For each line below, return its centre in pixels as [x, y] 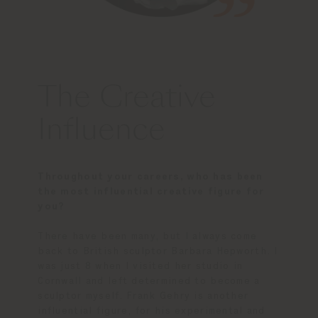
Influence [102, 132]
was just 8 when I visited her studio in [141, 267]
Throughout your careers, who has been [150, 177]
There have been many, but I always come [148, 237]
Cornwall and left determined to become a [149, 281]
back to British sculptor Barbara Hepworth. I [158, 252]
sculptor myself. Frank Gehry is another [143, 296]
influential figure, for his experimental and [152, 311]
